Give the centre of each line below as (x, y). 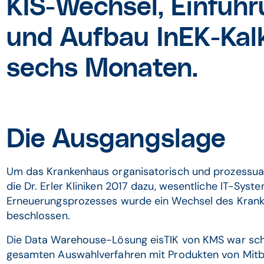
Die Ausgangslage (116, 140)
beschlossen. (39, 216)
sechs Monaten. (102, 69)
